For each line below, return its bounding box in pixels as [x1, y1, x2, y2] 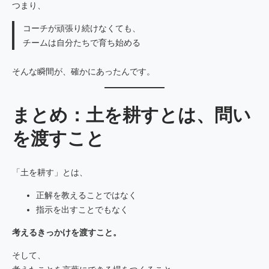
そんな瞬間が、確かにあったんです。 [12, 67, 155, 77]
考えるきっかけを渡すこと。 [12, 227, 121, 237]
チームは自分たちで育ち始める [22, 37, 141, 47]
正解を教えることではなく [36, 190, 137, 200]
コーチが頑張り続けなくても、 [22, 23, 141, 33]
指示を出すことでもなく [36, 204, 128, 214]
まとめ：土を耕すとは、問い [12, 104, 251, 125]
